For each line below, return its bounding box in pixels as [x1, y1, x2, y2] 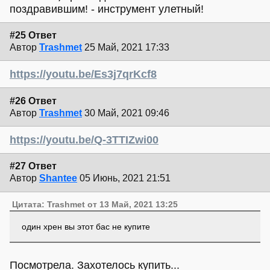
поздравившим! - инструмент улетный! [10, 2, 204, 15]
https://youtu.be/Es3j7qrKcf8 [10, 68, 157, 81]
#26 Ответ [10, 95, 57, 106]
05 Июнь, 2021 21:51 [80, 173, 171, 184]
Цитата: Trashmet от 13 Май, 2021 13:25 [12, 199, 178, 209]
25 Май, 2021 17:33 [84, 42, 169, 52]
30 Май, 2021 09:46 [84, 107, 169, 118]
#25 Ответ [10, 30, 57, 40]
